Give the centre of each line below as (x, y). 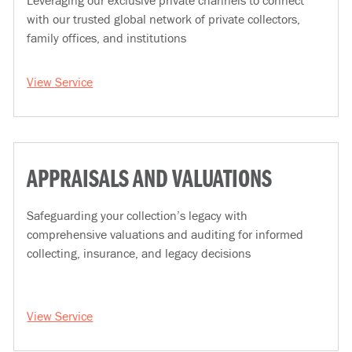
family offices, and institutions (107, 38)
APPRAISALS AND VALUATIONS (150, 181)
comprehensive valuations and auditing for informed (165, 234)
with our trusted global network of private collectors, (164, 19)
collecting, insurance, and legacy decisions (139, 253)
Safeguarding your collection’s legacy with (137, 215)
